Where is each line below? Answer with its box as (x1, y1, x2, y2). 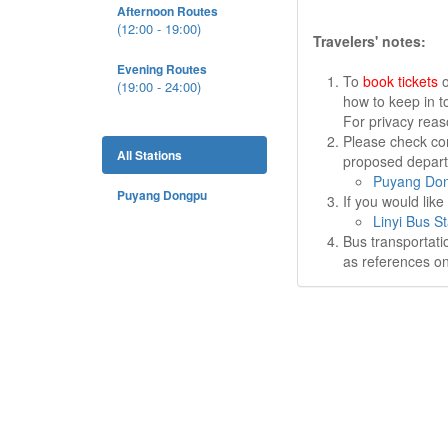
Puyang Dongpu (117, 186, 207, 204)
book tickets (363, 71, 438, 91)
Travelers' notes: (313, 31, 426, 51)
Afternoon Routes (117, 2, 218, 20)
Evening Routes (117, 60, 207, 78)
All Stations (117, 146, 182, 164)
